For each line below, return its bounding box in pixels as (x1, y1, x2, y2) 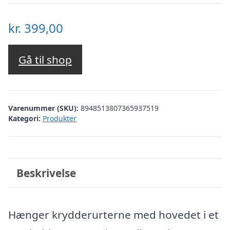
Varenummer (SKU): (8, 103, 81, 113)
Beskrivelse (16, 165, 76, 180)
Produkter (43, 113, 76, 123)
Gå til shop (18, 52, 72, 67)
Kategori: (8, 113, 41, 123)
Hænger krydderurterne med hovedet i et (8, 207, 219, 222)
